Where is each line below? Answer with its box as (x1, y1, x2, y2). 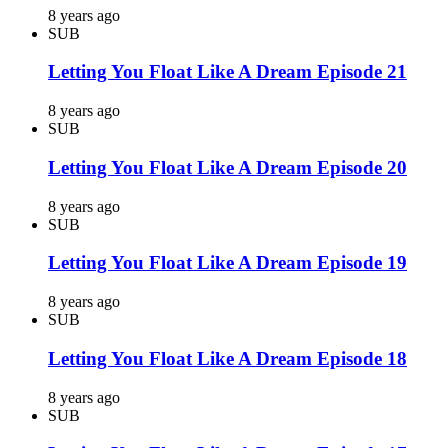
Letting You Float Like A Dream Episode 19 (48, 252, 407, 274)
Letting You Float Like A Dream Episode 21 (48, 61, 407, 83)
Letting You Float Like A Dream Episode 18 (48, 347, 407, 369)
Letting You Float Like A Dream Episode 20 (48, 156, 407, 178)
